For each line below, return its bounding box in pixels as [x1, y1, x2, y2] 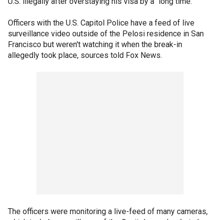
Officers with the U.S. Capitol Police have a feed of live [8, 18, 194, 28]
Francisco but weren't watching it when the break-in [8, 40, 182, 50]
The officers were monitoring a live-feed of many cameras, [8, 207, 208, 217]
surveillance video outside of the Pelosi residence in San [8, 29, 204, 39]
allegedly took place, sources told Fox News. [8, 51, 162, 60]
